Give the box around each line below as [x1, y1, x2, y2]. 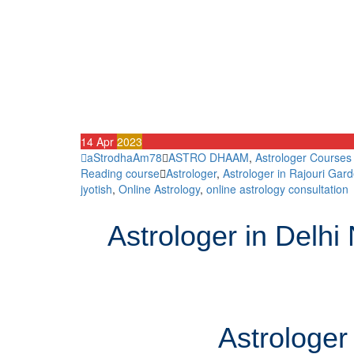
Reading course [81, 165, 160, 181]
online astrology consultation [206, 181, 348, 197]
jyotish [81, 181, 112, 197]
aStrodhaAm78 [87, 149, 162, 165]
